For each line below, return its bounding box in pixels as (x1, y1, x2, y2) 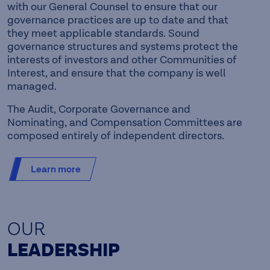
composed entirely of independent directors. (7, 129, 224, 142)
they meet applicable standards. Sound (7, 27, 199, 40)
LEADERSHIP (7, 239, 120, 262)
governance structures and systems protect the (7, 40, 238, 53)
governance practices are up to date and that (7, 13, 228, 27)
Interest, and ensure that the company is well (7, 66, 226, 80)
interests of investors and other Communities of (7, 53, 237, 66)
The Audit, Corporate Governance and (7, 102, 190, 116)
